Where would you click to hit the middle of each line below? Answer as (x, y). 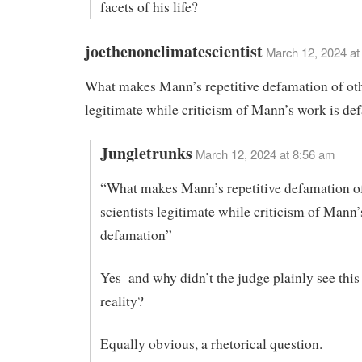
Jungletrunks (146, 154)
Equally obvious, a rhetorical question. (211, 343)
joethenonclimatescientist (174, 51)
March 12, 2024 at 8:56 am (265, 154)
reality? (122, 301)
